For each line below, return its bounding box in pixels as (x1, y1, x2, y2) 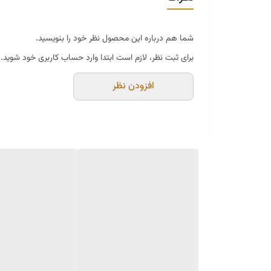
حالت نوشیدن (138, 10, 184, 24)
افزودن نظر (113, 79, 154, 94)
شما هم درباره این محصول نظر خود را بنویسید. (36, 32, 194, 46)
